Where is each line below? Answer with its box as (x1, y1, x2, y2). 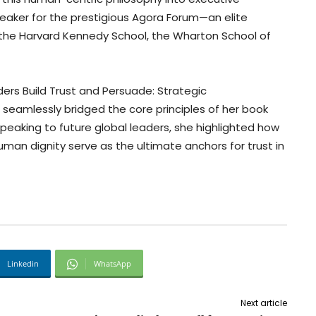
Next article (240, 297, 287, 310)
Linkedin (7, 258, 39, 269)
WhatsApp (94, 258, 131, 269)
